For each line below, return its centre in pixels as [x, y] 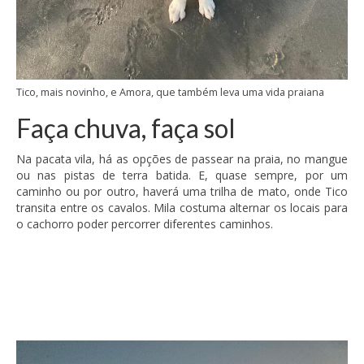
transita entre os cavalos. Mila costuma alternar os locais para [182, 208]
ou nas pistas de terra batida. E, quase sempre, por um [182, 175]
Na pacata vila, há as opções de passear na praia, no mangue [182, 159]
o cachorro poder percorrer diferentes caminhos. [145, 224]
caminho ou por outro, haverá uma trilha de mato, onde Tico [182, 192]
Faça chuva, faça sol [126, 128]
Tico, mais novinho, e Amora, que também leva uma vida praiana [170, 93]
